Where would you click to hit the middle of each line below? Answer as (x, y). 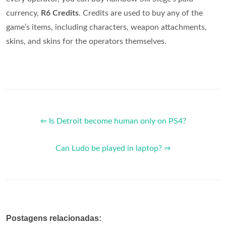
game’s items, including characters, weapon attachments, (106, 27)
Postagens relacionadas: (54, 218)
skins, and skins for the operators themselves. (86, 41)
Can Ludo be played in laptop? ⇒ (113, 148)
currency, (23, 13)
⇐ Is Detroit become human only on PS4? (113, 121)
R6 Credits (60, 13)
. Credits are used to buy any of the (141, 13)
